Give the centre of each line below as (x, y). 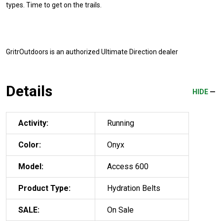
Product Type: (44, 188)
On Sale (120, 210)
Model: (31, 166)
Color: (30, 145)
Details (29, 91)
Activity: (33, 123)
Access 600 (128, 166)
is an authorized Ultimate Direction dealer (113, 52)
